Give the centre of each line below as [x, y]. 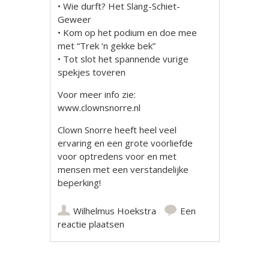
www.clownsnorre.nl [99, 107]
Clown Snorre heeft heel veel [117, 129]
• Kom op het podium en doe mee [131, 32]
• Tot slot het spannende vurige [127, 59]
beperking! [80, 182]
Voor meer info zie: [97, 94]
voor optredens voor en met [117, 156]
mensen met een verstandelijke [123, 169]
